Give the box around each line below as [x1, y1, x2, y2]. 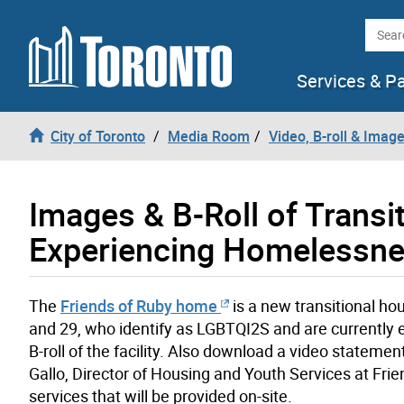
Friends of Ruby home [60, 294, 217, 317]
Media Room [168, 125, 250, 146]
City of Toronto [50, 125, 145, 146]
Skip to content [14, 14, 110, 33]
